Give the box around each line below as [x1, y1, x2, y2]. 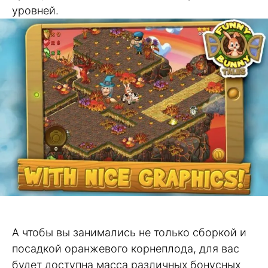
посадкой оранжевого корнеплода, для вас [12, 242, 239, 255]
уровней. [12, 4, 59, 17]
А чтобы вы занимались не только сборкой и [12, 226, 246, 239]
